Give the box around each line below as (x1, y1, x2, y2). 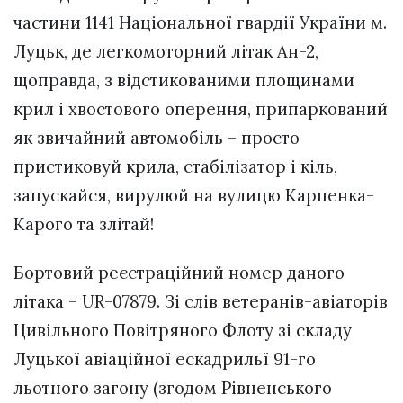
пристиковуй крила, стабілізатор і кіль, (13, 155, 337, 177)
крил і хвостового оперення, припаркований (13, 97, 388, 120)
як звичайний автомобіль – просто (13, 126, 300, 148)
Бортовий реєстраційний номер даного (13, 261, 345, 283)
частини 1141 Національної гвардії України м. (13, 11, 387, 33)
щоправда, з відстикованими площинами (13, 68, 354, 91)
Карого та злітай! (13, 212, 154, 235)
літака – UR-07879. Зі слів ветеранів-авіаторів (13, 290, 388, 312)
